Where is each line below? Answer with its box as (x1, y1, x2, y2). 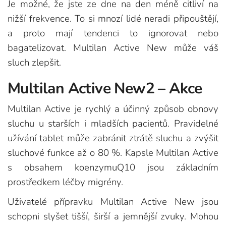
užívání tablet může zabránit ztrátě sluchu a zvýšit (8, 131, 218, 145)
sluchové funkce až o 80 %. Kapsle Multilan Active (8, 146, 218, 159)
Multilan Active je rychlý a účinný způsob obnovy (8, 102, 218, 116)
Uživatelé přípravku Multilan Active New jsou (8, 195, 218, 208)
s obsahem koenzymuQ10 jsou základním (8, 160, 218, 174)
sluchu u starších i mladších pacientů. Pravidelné (8, 117, 218, 130)
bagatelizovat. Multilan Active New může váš (8, 41, 218, 54)
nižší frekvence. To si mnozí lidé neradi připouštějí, (8, 12, 218, 25)
